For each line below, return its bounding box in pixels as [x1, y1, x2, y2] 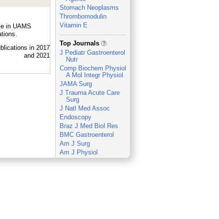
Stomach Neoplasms [59, 4, 119, 11]
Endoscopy [59, 113, 91, 121]
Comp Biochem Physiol [59, 65, 126, 72]
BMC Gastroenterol [59, 131, 114, 138]
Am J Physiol [59, 149, 98, 156]
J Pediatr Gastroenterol [59, 49, 125, 56]
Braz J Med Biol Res [59, 122, 118, 130]
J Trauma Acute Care [59, 89, 120, 96]
